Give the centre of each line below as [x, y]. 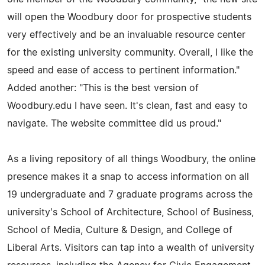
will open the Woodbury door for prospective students [129, 17]
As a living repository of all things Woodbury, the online [131, 159]
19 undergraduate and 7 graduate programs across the [130, 194]
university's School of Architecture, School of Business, [130, 212]
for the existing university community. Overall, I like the [130, 52]
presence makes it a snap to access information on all [128, 177]
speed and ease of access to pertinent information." [123, 70]
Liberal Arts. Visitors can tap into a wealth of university [131, 248]
